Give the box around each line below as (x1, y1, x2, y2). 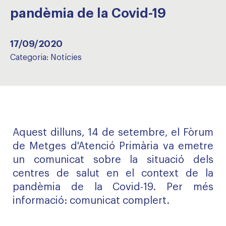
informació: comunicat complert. (13, 196, 169, 206)
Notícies (50, 53, 82, 62)
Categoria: (10, 53, 50, 62)
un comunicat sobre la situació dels (13, 155, 213, 165)
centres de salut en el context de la (13, 168, 213, 179)
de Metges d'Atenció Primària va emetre (13, 141, 213, 151)
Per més (166, 182, 214, 192)
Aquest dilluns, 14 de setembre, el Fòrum (13, 128, 213, 138)
